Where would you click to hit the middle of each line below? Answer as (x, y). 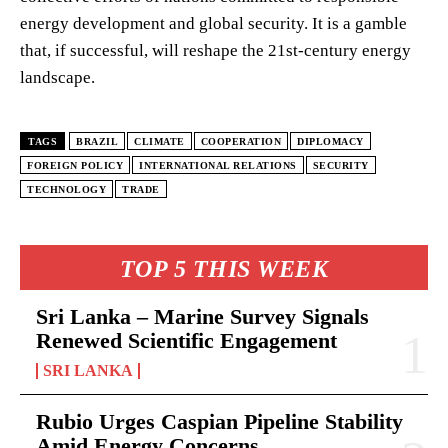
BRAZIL (97, 141)
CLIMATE (159, 141)
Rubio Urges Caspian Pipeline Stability (219, 421)
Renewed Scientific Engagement (186, 340)
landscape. (57, 77)
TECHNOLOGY (66, 189)
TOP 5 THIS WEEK (224, 268)
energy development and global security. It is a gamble (213, 23)
